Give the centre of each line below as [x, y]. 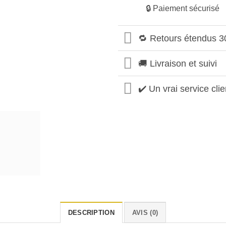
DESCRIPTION [91, 212]
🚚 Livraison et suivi [178, 63]
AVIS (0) [145, 212]
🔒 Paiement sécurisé [183, 9]
